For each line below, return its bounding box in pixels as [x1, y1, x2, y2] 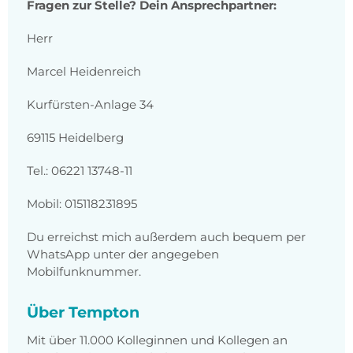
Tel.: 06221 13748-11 [27, 163, 132, 179]
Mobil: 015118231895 [27, 196, 137, 212]
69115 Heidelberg [27, 130, 124, 146]
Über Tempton [27, 303, 139, 322]
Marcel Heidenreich [27, 64, 141, 80]
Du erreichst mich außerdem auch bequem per [27, 229, 306, 245]
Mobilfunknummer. [27, 264, 141, 280]
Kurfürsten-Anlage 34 [27, 97, 154, 113]
